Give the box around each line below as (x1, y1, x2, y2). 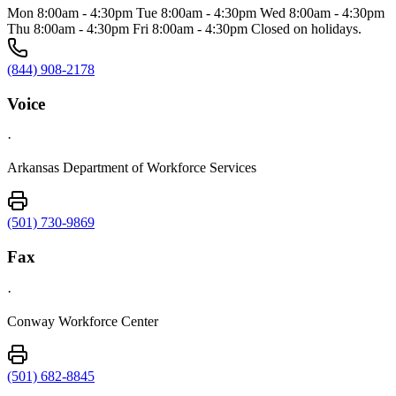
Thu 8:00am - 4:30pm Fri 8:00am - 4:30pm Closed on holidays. (7, 21, 362, 36)
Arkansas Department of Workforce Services (7, 160, 256, 176)
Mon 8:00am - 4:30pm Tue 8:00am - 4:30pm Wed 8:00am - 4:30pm (7, 5, 385, 20)
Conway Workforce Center (7, 313, 158, 329)
